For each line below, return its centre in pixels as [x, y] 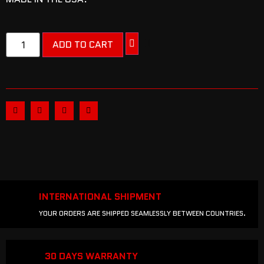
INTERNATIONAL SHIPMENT [100, 196]
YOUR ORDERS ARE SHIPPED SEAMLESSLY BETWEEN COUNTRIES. [142, 213]
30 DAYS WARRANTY [91, 256]
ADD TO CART [83, 44]
